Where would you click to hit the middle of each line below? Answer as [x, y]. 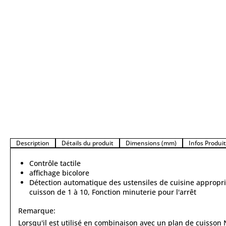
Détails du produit [88, 143]
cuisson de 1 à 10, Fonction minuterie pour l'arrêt [113, 192]
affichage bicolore [59, 173]
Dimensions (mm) [151, 143]
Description [33, 143]
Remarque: [37, 211]
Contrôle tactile [55, 163]
